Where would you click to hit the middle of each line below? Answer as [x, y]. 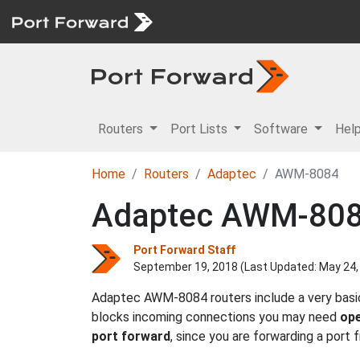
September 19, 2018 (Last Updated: [226, 267]
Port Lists [200, 129]
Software [283, 129]
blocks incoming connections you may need [216, 317]
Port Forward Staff [184, 250]
